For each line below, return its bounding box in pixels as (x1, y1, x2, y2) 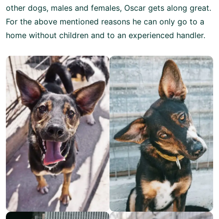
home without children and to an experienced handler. (6, 30, 205, 40)
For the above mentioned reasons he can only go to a (6, 16, 204, 26)
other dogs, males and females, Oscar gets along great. (6, 2, 211, 13)
